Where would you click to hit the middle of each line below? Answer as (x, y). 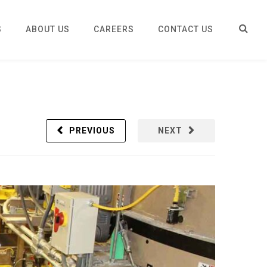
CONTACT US (186, 29)
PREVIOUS (92, 131)
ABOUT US (48, 29)
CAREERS (114, 29)
